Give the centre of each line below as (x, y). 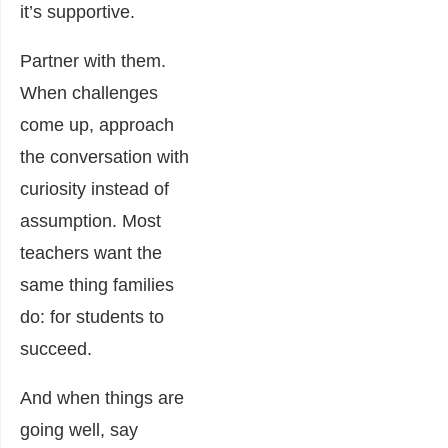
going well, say (79, 429)
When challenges (89, 92)
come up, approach (97, 124)
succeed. (56, 348)
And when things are (102, 397)
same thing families (97, 284)
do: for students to (92, 316)
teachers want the (91, 252)
